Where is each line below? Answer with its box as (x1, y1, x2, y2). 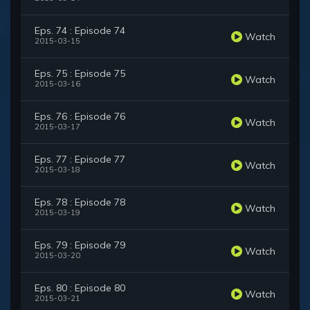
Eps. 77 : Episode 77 (35, 153, 125, 166)
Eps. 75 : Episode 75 (35, 67, 125, 80)
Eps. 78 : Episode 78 (35, 196, 125, 209)
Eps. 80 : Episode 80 (35, 282, 125, 295)
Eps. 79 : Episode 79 (35, 239, 125, 252)
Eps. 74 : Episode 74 (35, 24, 125, 37)
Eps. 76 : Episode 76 (35, 110, 125, 123)
